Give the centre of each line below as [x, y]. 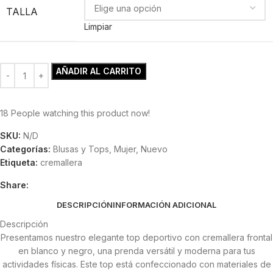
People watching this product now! [80, 113]
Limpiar [98, 27]
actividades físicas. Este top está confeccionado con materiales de [136, 264]
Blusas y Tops [81, 149]
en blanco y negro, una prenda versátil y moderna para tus [136, 251]
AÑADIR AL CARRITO [99, 71]
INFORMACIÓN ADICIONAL [165, 204]
